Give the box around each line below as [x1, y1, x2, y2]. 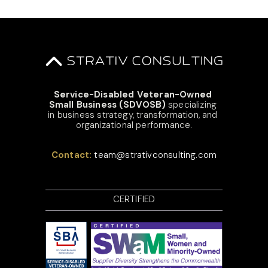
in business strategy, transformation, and [48, 108, 218, 121]
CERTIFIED [112, 193, 156, 205]
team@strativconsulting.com [94, 148, 217, 161]
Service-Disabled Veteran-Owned [53, 88, 212, 100]
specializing [165, 98, 217, 111]
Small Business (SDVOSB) [48, 98, 166, 111]
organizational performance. [75, 118, 193, 131]
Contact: [51, 148, 95, 161]
